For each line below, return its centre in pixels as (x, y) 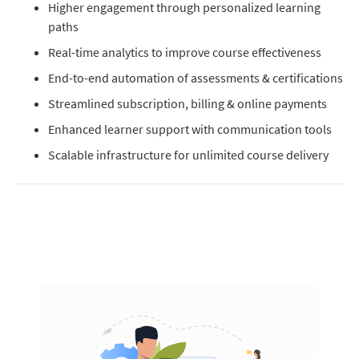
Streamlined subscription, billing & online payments (188, 103)
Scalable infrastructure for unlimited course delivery (188, 155)
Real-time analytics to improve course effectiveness (185, 52)
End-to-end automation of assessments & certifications (196, 78)
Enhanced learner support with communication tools (190, 129)
